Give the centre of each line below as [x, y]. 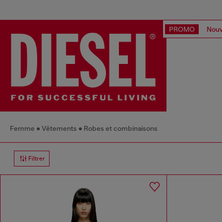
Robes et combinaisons [121, 128]
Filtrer [37, 158]
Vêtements [59, 128]
